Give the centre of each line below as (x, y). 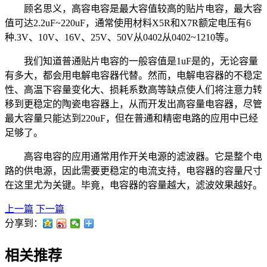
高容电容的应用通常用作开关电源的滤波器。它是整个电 (143, 157)
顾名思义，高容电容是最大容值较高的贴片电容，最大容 (143, 9)
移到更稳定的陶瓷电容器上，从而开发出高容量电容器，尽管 (133, 104)
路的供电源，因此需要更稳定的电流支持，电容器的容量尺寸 (133, 171)
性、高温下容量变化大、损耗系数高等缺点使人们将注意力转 (133, 90)
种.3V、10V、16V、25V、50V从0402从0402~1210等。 (119, 38)
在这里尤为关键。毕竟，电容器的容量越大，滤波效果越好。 (133, 185)
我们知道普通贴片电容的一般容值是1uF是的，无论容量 (141, 61)
